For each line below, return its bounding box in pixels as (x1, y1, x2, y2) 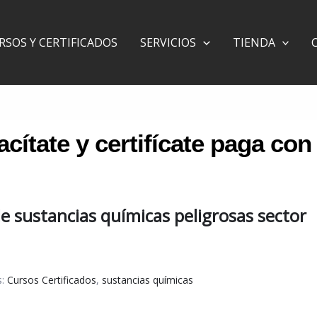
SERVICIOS (140, 35, 197, 50)
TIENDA (232, 35, 275, 50)
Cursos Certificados (6, 273, 96, 287)
